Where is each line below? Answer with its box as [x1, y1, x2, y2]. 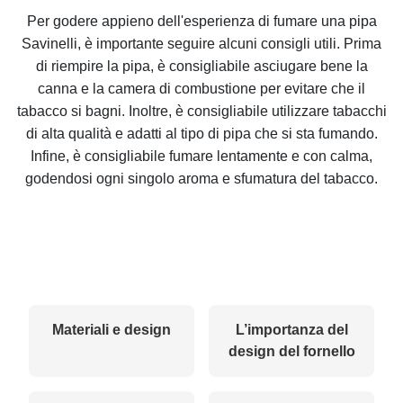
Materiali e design [52, 321, 171, 337]
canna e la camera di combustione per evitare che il [38, 80, 365, 96]
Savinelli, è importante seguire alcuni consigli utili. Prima [22, 35, 381, 51]
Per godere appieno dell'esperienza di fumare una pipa [26, 13, 377, 29]
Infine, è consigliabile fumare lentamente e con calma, [31, 148, 372, 164]
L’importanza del [235, 321, 348, 337]
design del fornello [228, 343, 355, 359]
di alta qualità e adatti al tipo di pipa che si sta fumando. [25, 125, 378, 141]
